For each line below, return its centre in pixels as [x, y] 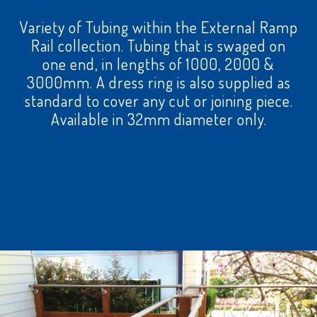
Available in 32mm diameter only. [158, 119]
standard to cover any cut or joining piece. [158, 100]
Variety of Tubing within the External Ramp [158, 27]
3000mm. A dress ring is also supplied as [158, 82]
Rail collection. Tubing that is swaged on [158, 45]
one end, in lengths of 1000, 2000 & [158, 63]
